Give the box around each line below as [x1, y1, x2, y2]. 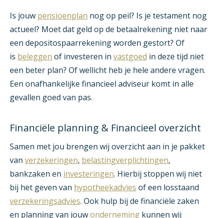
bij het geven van [10, 182, 74, 193]
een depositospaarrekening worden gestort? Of [10, 37, 184, 49]
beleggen [18, 51, 52, 62]
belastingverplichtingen [82, 155, 168, 166]
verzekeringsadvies [10, 196, 80, 207]
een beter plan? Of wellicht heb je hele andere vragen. [10, 65, 205, 76]
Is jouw [10, 10, 37, 21]
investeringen [63, 168, 114, 180]
